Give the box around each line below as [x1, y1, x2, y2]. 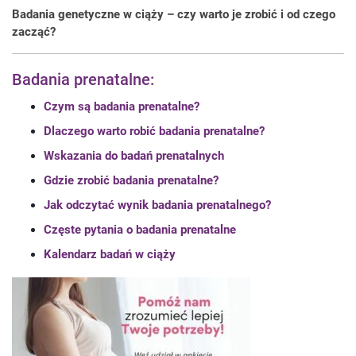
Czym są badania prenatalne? [44, 99, 199, 114]
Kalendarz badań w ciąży [44, 247, 176, 261]
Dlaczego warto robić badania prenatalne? [44, 124, 265, 138]
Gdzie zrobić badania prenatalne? [44, 173, 219, 188]
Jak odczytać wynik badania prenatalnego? [44, 198, 271, 212]
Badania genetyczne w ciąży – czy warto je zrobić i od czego [12, 7, 335, 21]
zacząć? [12, 25, 56, 39]
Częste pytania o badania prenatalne [44, 222, 236, 237]
